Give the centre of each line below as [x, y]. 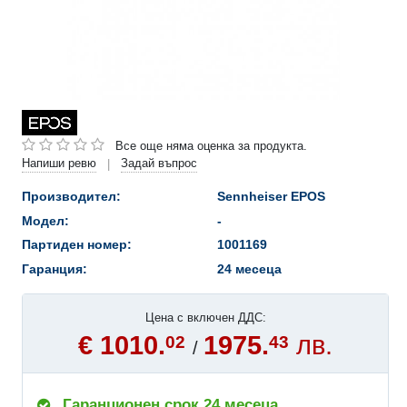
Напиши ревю [59, 164]
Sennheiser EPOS [271, 197]
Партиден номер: [77, 245]
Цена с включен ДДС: [205, 318]
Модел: [45, 220]
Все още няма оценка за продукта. [211, 145]
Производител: [71, 197]
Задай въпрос [159, 164]
